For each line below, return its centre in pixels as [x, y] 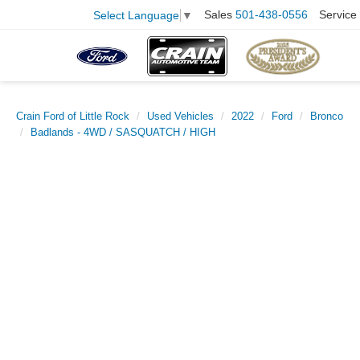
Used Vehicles [180, 116]
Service [338, 15]
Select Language [136, 15]
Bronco [327, 116]
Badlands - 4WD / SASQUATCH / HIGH [123, 132]
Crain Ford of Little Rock [73, 116]
